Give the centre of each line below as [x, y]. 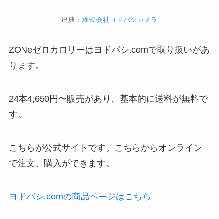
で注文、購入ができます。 [61, 163]
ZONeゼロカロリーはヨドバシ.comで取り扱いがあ [109, 50]
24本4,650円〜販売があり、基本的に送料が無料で [108, 99]
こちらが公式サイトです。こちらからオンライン [105, 147]
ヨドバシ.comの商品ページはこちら [80, 196]
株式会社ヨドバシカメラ [120, 20]
